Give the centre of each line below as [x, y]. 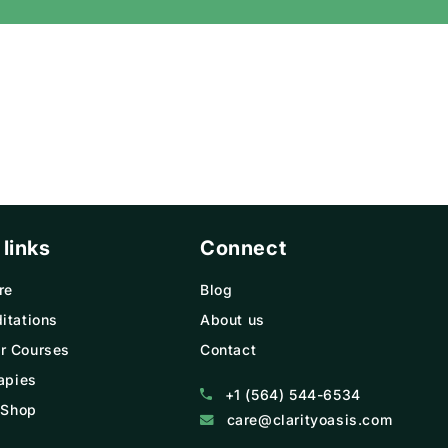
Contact [228, 350]
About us [232, 320]
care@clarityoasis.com [309, 420]
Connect [243, 248]
